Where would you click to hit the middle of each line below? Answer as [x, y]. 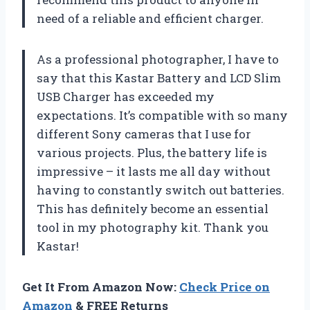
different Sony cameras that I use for [144, 134]
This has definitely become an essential [153, 208]
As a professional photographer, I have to [158, 59]
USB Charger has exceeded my [126, 96]
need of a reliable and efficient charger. [150, 18]
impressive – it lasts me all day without [154, 171]
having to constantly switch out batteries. [161, 190]
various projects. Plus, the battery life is [152, 152]
